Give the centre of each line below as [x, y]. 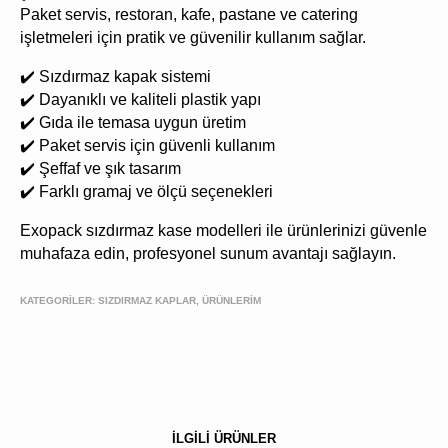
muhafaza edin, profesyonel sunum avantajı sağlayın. [208, 253]
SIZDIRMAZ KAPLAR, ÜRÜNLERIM [179, 300]
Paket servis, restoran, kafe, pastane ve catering [189, 14]
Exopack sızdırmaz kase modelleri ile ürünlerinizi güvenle [223, 230]
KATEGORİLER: [57, 300]
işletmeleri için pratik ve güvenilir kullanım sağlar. [193, 37]
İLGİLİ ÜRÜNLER [224, 438]
